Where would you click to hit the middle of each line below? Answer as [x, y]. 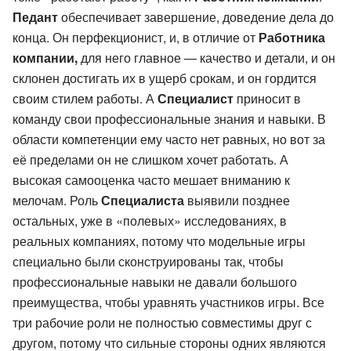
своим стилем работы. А [85, 98]
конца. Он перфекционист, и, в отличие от [136, 37]
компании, [45, 57]
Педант [35, 16]
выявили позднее [237, 200]
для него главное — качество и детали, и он [206, 57]
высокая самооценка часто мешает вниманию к [151, 179]
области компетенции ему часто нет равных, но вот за [169, 139]
